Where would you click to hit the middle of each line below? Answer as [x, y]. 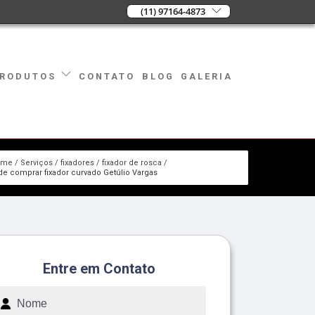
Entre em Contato [99, 268]
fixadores [77, 162]
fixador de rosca [131, 162]
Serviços [36, 162]
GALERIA [207, 76]
